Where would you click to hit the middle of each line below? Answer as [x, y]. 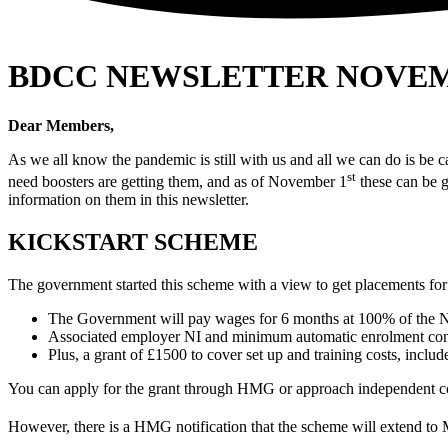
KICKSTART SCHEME [133, 242]
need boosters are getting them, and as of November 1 [177, 182]
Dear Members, [61, 125]
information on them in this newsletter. [128, 200]
